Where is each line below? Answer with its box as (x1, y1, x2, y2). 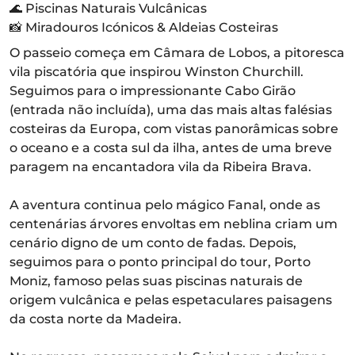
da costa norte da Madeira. (10, 311, 181, 326)
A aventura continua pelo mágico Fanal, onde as (10, 197, 320, 212)
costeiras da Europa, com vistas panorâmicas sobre (10, 121, 338, 136)
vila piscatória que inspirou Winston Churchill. (10, 64, 303, 79)
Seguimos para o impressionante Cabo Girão (10, 83, 296, 98)
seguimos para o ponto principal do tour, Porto (10, 254, 311, 269)
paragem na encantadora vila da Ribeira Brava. (10, 159, 311, 174)
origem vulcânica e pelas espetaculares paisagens (10, 292, 332, 307)
